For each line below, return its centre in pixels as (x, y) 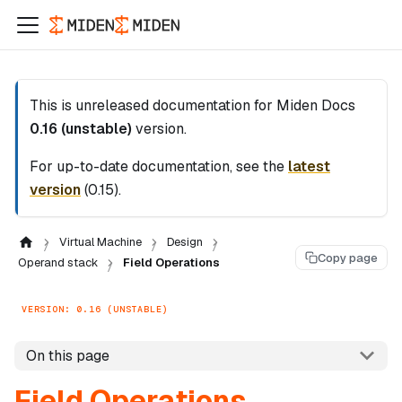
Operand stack (58, 262)
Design (184, 242)
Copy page (348, 258)
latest (309, 166)
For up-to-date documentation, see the (159, 166)
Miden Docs (316, 105)
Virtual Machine (100, 242)
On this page (67, 355)
